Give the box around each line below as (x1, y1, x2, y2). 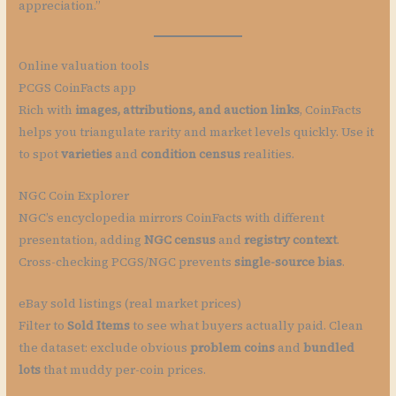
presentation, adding (19, 232, 145, 249)
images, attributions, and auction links (75, 102, 301, 119)
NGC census (144, 232, 217, 249)
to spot (19, 146, 62, 164)
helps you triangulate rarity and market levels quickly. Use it (19, 124, 375, 141)
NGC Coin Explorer (19, 187, 130, 205)
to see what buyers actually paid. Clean (130, 317, 364, 335)
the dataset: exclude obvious (19, 339, 191, 357)
